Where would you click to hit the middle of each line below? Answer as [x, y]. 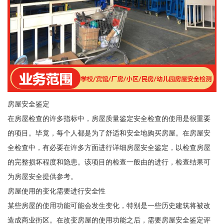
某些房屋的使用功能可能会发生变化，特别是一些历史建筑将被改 [109, 206]
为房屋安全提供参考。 [42, 177]
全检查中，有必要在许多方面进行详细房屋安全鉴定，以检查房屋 [109, 148]
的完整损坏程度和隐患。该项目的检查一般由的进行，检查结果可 [109, 162]
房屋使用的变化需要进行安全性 [56, 191]
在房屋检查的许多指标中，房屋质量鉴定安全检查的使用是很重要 [109, 119]
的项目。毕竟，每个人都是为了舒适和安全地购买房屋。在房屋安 [109, 133]
